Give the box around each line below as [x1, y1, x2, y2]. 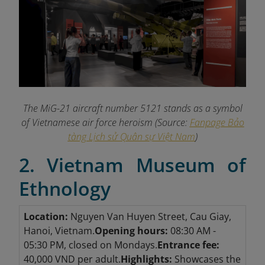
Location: [23, 210, 68, 224]
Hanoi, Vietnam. [23, 224, 95, 238]
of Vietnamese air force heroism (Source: [21, 116, 190, 130]
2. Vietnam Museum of [19, 152, 246, 178]
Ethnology [19, 176, 111, 202]
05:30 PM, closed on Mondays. [23, 238, 157, 252]
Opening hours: [94, 224, 168, 238]
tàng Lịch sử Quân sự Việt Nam [67, 130, 195, 144]
